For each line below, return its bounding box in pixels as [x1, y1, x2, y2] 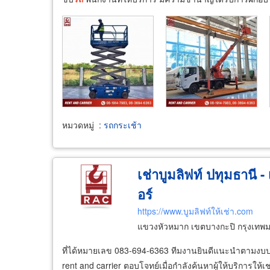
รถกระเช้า [104, 119, 142, 131]
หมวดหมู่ [62, 119, 94, 131]
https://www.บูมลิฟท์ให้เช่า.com [137, 205, 253, 217]
